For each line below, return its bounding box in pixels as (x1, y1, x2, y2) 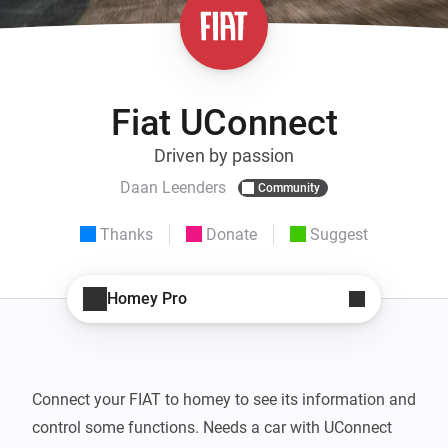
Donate (206, 224, 257, 244)
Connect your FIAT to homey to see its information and (32, 389, 416, 409)
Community (258, 180, 320, 195)
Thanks (100, 224, 153, 244)
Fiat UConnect (110, 101, 338, 144)
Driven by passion (154, 144, 294, 166)
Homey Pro (107, 289, 187, 309)
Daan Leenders (120, 178, 226, 198)
